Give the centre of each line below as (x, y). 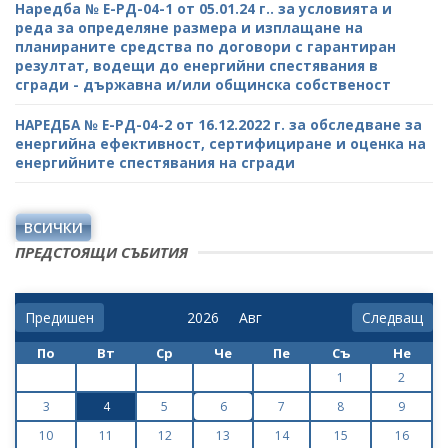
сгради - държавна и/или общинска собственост (203, 84)
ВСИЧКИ (53, 227)
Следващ (392, 317)
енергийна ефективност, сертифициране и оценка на (220, 143)
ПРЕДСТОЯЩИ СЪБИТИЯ (101, 251)
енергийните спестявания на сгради (155, 162)
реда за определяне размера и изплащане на (189, 27)
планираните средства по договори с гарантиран (205, 46)
